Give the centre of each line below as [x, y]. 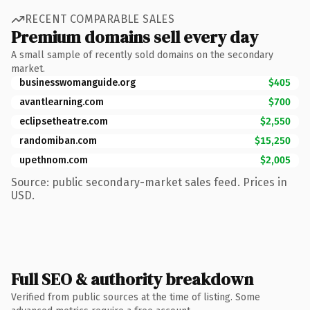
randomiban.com [58, 140]
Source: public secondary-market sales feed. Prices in [149, 182]
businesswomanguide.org [77, 82]
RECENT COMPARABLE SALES [100, 19]
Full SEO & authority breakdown [132, 279]
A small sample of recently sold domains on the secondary [142, 55]
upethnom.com [54, 160]
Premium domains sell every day [135, 37]
